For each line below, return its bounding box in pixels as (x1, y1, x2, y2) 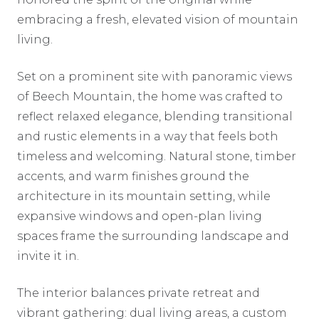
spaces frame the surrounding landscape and (17, 229, 289, 243)
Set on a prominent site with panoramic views (17, 69, 292, 83)
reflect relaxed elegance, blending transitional (17, 109, 293, 123)
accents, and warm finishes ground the (17, 169, 249, 183)
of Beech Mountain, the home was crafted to (17, 89, 283, 103)
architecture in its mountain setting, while (17, 189, 271, 203)
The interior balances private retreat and (17, 286, 260, 300)
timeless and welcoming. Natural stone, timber (17, 149, 296, 163)
